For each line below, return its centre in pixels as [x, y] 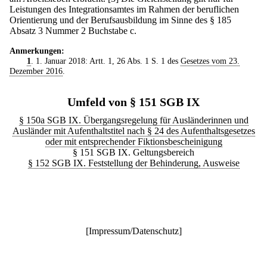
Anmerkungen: [37, 50]
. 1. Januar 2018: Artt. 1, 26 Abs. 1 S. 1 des [105, 60]
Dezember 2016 [36, 71]
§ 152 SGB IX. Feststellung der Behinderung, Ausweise [133, 163]
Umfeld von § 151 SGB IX [133, 102]
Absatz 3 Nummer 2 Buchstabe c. [73, 30]
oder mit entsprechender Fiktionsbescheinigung [133, 141]
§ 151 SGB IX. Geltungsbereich [133, 152]
